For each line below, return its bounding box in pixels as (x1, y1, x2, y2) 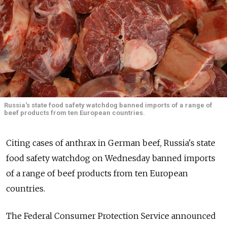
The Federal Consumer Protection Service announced (6, 211, 216, 221)
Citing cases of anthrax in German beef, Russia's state (6, 138, 215, 148)
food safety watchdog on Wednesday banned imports (6, 153, 215, 164)
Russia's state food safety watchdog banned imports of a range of (4, 101, 212, 109)
